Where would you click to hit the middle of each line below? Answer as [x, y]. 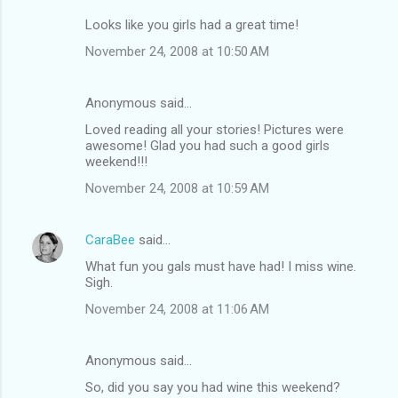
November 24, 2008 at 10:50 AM [177, 51]
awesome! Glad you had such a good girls [207, 145]
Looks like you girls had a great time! [192, 24]
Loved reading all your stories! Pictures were [215, 129]
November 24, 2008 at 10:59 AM [177, 188]
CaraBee [110, 239]
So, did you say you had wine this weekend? [213, 387]
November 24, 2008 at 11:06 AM [177, 309]
